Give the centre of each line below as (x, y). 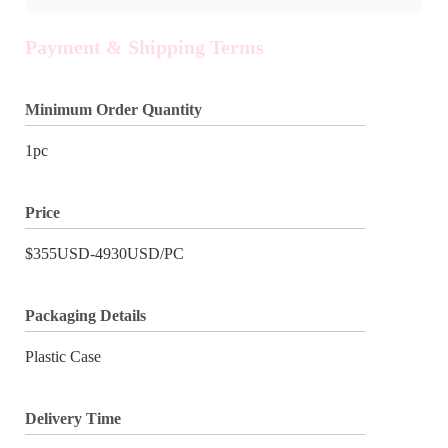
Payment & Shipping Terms (144, 46)
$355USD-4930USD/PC (104, 253)
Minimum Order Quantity (113, 109)
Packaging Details (85, 315)
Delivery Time (73, 418)
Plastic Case (63, 356)
